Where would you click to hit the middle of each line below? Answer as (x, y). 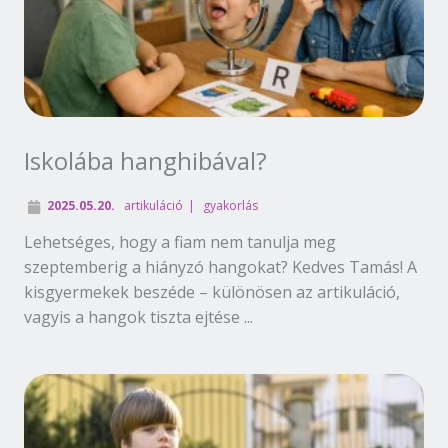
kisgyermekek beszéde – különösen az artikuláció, (212, 291)
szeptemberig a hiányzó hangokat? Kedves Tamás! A (220, 266)
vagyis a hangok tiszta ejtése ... (138, 316)
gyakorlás (230, 205)
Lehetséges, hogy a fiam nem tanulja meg (180, 241)
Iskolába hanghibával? (145, 160)
